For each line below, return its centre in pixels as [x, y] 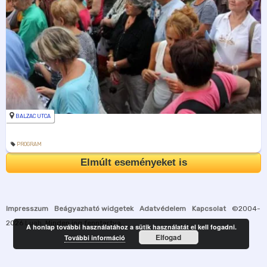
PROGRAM [29, 144]
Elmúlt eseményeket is [133, 162]
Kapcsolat [209, 208]
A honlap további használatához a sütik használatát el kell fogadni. [131, 227]
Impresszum [27, 208]
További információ [94, 237]
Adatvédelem [163, 208]
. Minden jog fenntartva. [82, 223]
